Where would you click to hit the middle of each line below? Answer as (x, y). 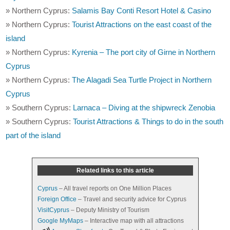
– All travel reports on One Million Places (114, 189)
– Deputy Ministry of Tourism (109, 210)
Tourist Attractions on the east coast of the (142, 25)
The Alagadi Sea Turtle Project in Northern (142, 80)
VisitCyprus (53, 210)
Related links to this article (115, 170)
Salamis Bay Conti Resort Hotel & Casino (142, 11)
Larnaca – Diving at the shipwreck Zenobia (144, 108)
